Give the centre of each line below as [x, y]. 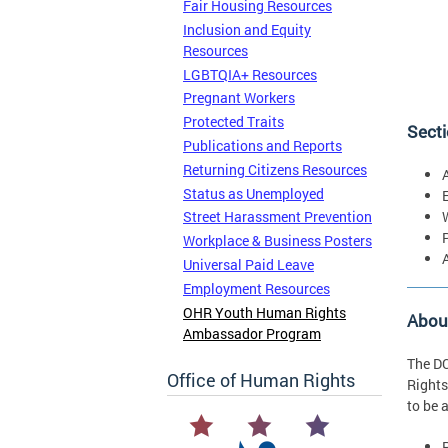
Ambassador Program [252, 333]
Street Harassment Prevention [277, 217]
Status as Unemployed [253, 193]
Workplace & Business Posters [277, 241]
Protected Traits [233, 122]
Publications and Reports [262, 145]
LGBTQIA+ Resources [250, 74]
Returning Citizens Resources [275, 169]
